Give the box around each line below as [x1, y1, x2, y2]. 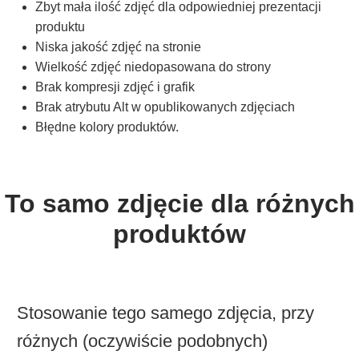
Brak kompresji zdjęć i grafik [35, 80, 195, 95]
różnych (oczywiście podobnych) [16, 331, 268, 352]
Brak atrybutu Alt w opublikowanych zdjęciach [35, 100, 295, 115]
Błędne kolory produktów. [35, 120, 179, 135]
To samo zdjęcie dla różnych [4, 189, 355, 219]
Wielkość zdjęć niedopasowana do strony [35, 60, 271, 75]
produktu [35, 20, 85, 34]
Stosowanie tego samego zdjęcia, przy [16, 303, 314, 324]
